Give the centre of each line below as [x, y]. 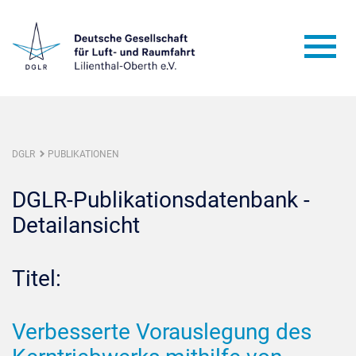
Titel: [37, 279]
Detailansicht [76, 225]
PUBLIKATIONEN [83, 154]
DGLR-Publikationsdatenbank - [161, 200]
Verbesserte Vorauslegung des [162, 332]
